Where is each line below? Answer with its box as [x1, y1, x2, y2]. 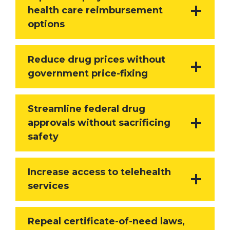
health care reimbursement [27, 5, 163, 16]
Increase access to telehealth [27, 166, 171, 178]
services [27, 180, 69, 192]
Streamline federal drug [27, 103, 145, 115]
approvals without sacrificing [27, 117, 170, 129]
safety [27, 131, 59, 143]
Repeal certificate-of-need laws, [27, 216, 185, 227]
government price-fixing [27, 68, 148, 80]
